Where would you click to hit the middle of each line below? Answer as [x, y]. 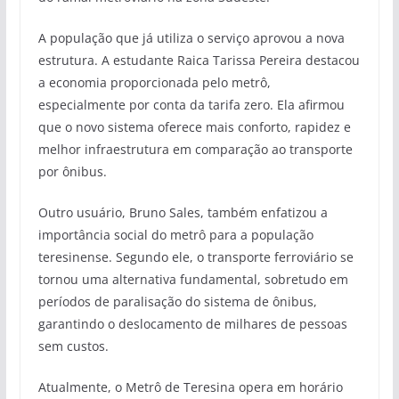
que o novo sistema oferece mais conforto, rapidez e [194, 127]
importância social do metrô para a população [175, 235]
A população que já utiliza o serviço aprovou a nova [191, 38]
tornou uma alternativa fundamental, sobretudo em [193, 280]
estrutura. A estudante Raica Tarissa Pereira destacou [199, 61]
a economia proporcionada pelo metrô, [154, 83]
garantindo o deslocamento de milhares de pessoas [192, 324]
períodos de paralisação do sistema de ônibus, [177, 302]
